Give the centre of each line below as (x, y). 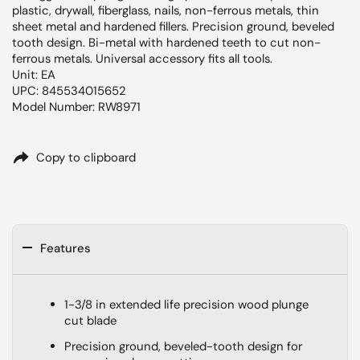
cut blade (90, 321)
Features (65, 248)
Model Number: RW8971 (76, 107)
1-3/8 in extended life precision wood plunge (186, 305)
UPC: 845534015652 (69, 91)
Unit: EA (34, 75)
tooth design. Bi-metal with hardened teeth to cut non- (166, 43)
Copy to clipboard (86, 157)
